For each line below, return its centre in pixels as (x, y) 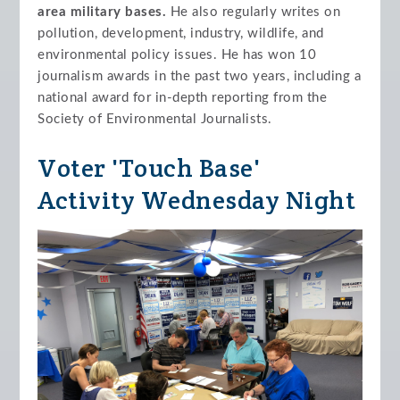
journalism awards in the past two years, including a (200, 76)
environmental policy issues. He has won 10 (177, 55)
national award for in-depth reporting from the (183, 98)
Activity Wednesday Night (197, 200)
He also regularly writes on (254, 12)
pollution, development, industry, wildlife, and (181, 33)
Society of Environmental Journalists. (155, 119)
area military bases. (102, 12)
